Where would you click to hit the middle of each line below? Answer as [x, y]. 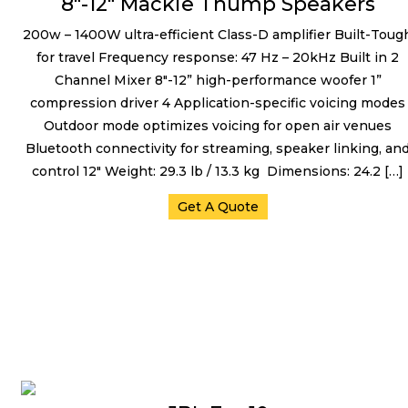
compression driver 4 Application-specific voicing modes [218, 103]
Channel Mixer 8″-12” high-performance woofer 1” [218, 80]
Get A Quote [218, 207]
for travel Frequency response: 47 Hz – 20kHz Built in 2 [218, 57]
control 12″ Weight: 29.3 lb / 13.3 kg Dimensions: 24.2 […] [218, 171]
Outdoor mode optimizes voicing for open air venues [218, 126]
